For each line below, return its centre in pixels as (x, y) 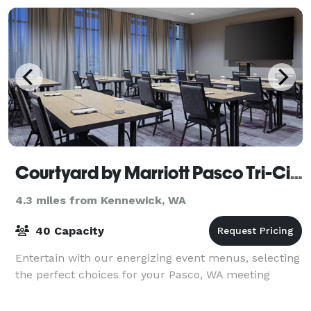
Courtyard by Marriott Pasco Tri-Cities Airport (296, 173)
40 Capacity (68, 230)
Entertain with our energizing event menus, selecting (158, 258)
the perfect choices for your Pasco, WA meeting (143, 274)
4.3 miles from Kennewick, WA (101, 200)
